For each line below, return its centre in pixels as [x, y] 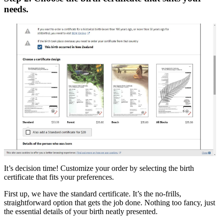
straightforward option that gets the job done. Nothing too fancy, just [110, 203]
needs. [16, 9]
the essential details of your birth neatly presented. [81, 212]
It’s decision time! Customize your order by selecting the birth [99, 168]
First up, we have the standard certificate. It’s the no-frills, [93, 194]
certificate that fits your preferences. [60, 177]
